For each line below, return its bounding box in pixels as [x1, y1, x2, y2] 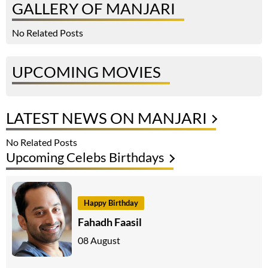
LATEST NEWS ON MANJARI [6, 108, 207, 128]
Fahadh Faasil [78, 215, 142, 229]
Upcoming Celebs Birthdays [6, 149, 165, 166]
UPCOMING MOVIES [12, 62, 161, 82]
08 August [78, 234, 120, 246]
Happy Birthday [84, 197, 138, 208]
